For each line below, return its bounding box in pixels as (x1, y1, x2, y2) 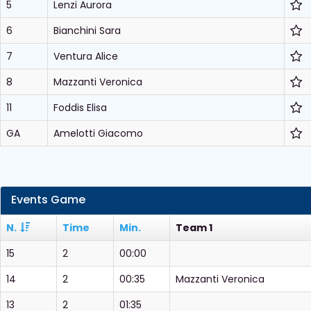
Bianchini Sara (53, 24, 121, 37)
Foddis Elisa (53, 101, 107, 115)
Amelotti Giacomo (53, 126, 143, 140)
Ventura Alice (53, 49, 118, 63)
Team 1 (176, 221, 212, 235)
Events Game (11, 192, 85, 208)
